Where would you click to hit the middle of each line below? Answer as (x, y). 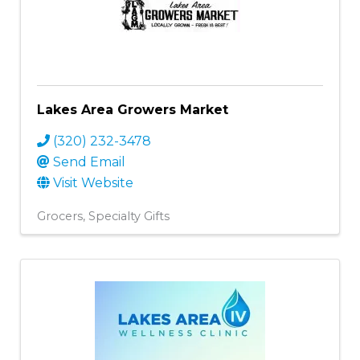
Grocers (60, 216)
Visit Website (93, 182)
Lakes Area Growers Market (133, 109)
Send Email (89, 162)
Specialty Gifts (129, 216)
